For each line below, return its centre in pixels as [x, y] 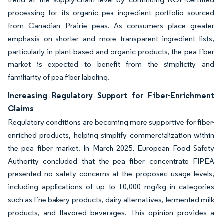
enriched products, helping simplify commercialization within [111, 135]
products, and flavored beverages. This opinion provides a [111, 212]
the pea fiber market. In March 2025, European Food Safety [111, 148]
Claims [21, 108]
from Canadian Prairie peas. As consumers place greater [111, 26]
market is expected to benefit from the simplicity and [111, 64]
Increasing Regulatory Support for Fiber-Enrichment [111, 95]
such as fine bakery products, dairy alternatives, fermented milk [111, 199]
